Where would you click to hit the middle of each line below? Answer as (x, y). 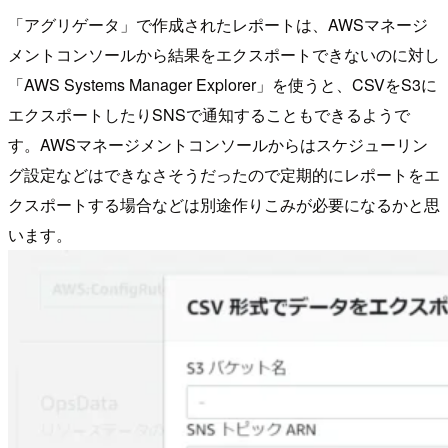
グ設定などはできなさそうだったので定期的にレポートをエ (224, 174)
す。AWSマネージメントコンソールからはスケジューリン (218, 144)
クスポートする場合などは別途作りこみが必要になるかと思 (224, 204)
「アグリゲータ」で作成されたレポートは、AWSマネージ (218, 24)
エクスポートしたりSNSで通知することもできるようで (209, 114)
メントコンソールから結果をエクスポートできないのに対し (224, 54)
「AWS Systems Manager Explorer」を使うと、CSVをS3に (222, 84)
